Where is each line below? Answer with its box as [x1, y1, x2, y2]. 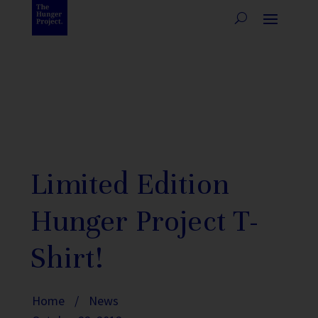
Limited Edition [31, 166, 229, 202]
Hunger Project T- [31, 203, 258, 239]
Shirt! [31, 240, 104, 276]
